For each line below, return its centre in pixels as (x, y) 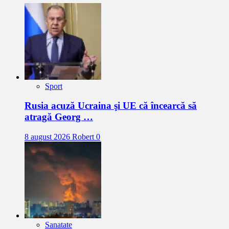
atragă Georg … (59, 117)
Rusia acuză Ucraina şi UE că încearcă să (111, 106)
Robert (84, 137)
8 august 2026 (48, 137)
